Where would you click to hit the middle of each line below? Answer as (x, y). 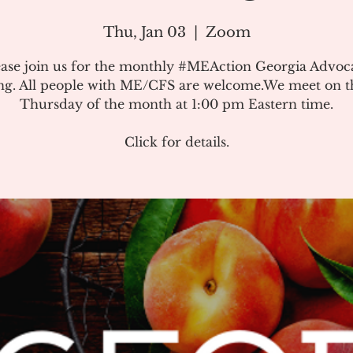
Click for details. (176, 142)
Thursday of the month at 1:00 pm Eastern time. (176, 104)
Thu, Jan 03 (144, 32)
